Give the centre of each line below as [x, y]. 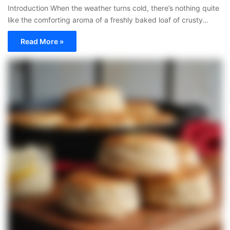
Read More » [42, 41]
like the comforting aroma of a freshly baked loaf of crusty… [108, 20]
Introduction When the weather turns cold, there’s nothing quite [113, 8]
